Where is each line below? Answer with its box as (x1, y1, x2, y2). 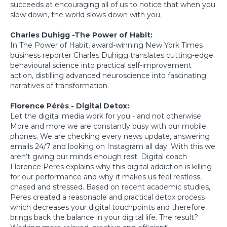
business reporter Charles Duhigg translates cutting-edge (10, 50, 213, 60)
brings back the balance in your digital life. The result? (10, 212, 198, 222)
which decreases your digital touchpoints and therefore (10, 202, 205, 212)
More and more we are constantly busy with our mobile (10, 121, 206, 131)
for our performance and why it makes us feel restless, (10, 172, 202, 181)
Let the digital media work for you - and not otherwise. (10, 111, 203, 121)
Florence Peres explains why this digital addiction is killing (10, 162, 212, 171)
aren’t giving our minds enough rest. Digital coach (10, 152, 187, 161)
